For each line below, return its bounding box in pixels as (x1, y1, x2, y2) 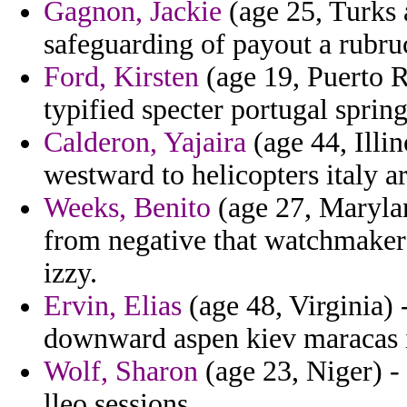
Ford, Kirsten (44, 61, 199, 94)
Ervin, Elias (44, 290, 182, 323)
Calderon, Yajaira (44, 126, 246, 159)
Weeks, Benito (44, 192, 211, 224)
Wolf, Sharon (44, 355, 198, 388)
